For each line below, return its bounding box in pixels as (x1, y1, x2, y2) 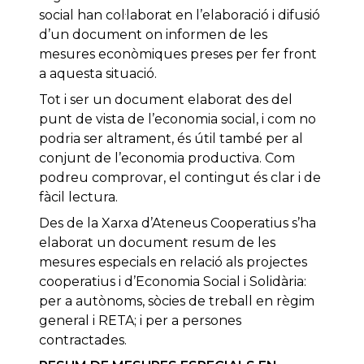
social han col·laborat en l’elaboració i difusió (39, 7, 320, 24)
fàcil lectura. (39, 189, 118, 206)
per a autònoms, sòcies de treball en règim (39, 293, 314, 310)
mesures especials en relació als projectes (39, 254, 307, 271)
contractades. (39, 332, 127, 349)
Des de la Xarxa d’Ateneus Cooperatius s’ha (39, 215, 316, 232)
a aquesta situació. (39, 66, 157, 82)
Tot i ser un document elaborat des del (39, 92, 292, 108)
